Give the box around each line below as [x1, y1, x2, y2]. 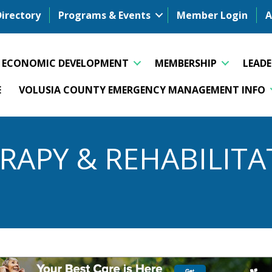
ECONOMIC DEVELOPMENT [2, 56, 129, 70]
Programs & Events [58, 8, 151, 22]
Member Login [177, 8, 248, 22]
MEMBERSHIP [155, 56, 217, 70]
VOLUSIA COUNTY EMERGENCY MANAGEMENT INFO [19, 83, 266, 97]
